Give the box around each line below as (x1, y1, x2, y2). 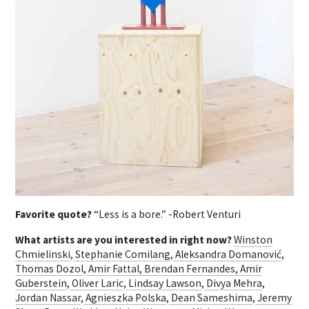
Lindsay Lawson (128, 276, 202, 290)
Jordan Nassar (15, 290, 81, 304)
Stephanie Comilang (75, 247, 171, 261)
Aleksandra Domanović (175, 247, 282, 261)
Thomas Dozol (15, 261, 84, 275)
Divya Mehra (206, 276, 263, 290)
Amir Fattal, (88, 261, 143, 275)
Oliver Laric (72, 276, 124, 290)
